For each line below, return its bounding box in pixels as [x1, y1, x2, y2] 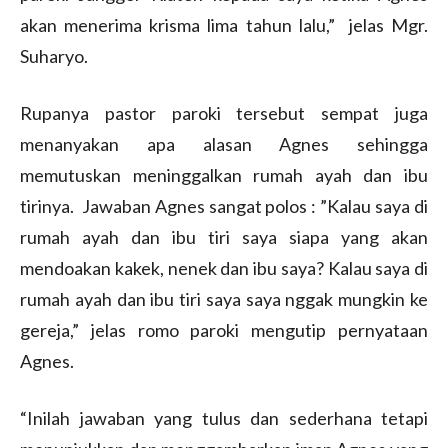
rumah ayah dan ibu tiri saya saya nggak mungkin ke [20, 287, 428, 310]
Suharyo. [20, 44, 88, 67]
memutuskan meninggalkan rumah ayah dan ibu [20, 163, 428, 186]
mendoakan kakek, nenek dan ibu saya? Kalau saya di [20, 256, 428, 279]
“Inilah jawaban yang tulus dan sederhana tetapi [20, 406, 428, 429]
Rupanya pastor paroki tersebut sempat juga [20, 101, 428, 124]
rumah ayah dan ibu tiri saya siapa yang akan [20, 225, 428, 248]
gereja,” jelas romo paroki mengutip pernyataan [20, 318, 428, 341]
